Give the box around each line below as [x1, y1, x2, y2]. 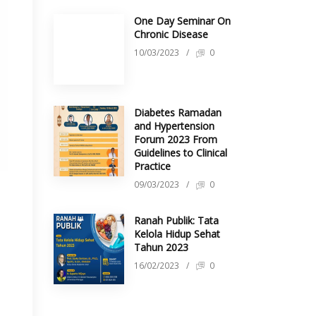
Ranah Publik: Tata [134, 213, 219, 227]
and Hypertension [134, 119, 214, 133]
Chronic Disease [134, 28, 208, 42]
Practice [134, 159, 171, 174]
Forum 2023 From [134, 133, 217, 147]
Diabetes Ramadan [134, 106, 221, 120]
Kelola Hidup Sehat [134, 226, 220, 241]
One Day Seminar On [134, 14, 231, 28]
